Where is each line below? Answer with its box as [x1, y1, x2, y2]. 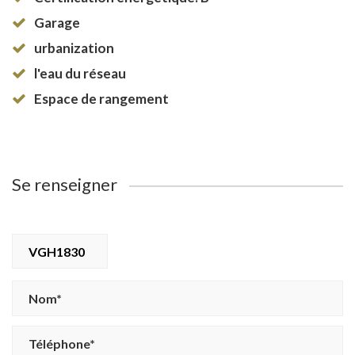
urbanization [34, 39, 114, 56]
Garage [34, 13, 80, 31]
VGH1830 [29, 243, 85, 259]
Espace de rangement [34, 90, 169, 107]
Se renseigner [12, 173, 117, 195]
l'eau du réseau [34, 64, 126, 82]
